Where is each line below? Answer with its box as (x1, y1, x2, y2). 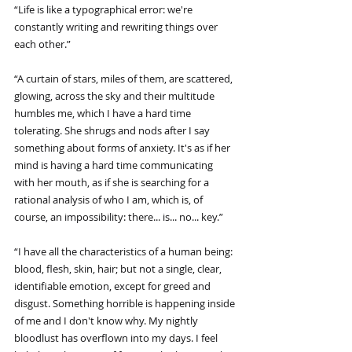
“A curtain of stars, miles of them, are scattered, (14, 71, 235, 86)
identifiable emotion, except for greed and (14, 278, 213, 293)
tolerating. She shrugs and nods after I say (14, 123, 212, 137)
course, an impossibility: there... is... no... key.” (14, 209, 223, 224)
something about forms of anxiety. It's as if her (14, 140, 233, 155)
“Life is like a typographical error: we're (14, 2, 195, 16)
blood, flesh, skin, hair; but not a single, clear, (14, 261, 224, 276)
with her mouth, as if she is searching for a (14, 174, 211, 189)
